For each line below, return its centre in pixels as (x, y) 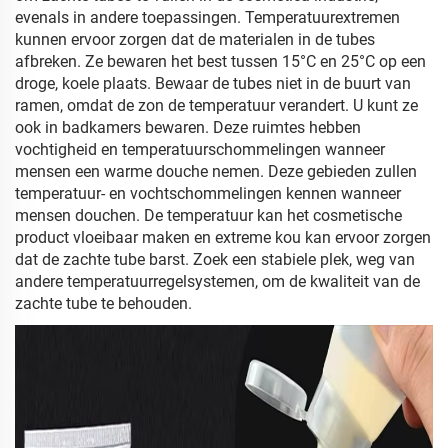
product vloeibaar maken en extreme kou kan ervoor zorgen (223, 237)
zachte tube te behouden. (103, 303)
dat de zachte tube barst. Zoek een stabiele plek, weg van (215, 259)
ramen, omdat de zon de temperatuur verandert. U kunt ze (216, 105)
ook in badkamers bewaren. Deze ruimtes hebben (188, 127)
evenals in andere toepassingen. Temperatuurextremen (207, 17)
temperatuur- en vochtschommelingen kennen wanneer (208, 193)
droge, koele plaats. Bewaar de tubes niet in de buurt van (213, 83)
